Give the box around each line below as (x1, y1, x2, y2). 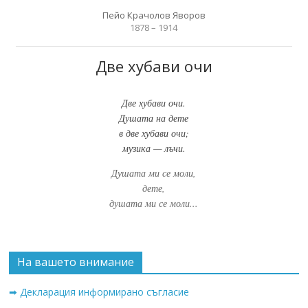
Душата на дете (119, 111, 189, 124)
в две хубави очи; (118, 126, 189, 140)
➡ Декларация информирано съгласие (9, 285, 190, 298)
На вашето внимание (17, 254, 135, 269)
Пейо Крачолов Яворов (102, 8, 206, 21)
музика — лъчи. (122, 141, 186, 155)
